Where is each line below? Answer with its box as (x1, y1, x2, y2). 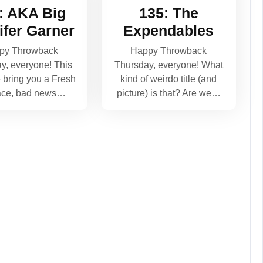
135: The (139, 4, 198, 21)
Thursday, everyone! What (114, 59, 223, 70)
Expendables (123, 22, 214, 39)
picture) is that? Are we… (116, 87, 221, 98)
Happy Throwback (130, 45, 207, 56)
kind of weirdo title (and (120, 73, 217, 84)
